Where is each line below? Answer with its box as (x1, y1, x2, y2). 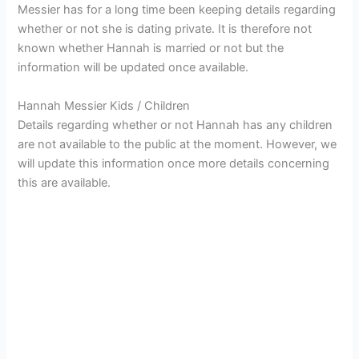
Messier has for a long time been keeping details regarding (18, 2, 337, 18)
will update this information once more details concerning (18, 155, 330, 171)
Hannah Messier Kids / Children (18, 98, 191, 113)
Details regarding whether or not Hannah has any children (18, 117, 333, 132)
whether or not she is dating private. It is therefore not (18, 22, 313, 37)
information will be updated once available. (18, 60, 249, 75)
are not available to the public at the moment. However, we (18, 136, 337, 151)
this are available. (18, 175, 111, 190)
